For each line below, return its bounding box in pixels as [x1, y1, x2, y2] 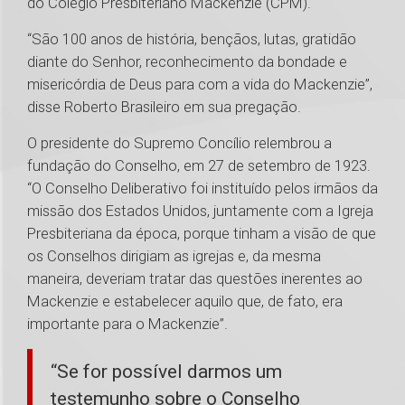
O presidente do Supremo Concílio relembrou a [27, 134, 332, 153]
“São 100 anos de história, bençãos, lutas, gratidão [27, 30, 356, 49]
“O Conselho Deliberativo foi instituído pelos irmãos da [27, 179, 378, 198]
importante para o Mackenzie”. [27, 315, 231, 334]
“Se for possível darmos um [51, 361, 282, 383]
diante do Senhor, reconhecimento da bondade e [27, 52, 347, 71]
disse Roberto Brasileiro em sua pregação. [27, 98, 308, 117]
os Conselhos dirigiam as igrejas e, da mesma [27, 247, 321, 266]
